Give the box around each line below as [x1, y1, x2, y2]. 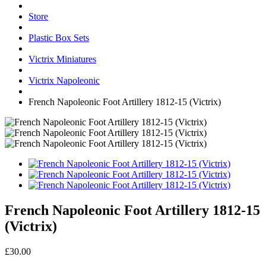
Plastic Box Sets [28, 32, 89, 43]
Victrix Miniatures [28, 53, 96, 64]
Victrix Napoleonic [28, 75, 100, 85]
